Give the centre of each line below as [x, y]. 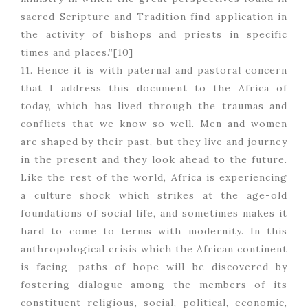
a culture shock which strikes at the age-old [154, 196]
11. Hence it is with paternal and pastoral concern [154, 70]
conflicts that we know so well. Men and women [154, 124]
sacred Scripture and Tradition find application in [154, 17]
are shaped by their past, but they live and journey [154, 142]
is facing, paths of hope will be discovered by [154, 267]
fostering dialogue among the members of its [154, 285]
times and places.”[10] [77, 53]
